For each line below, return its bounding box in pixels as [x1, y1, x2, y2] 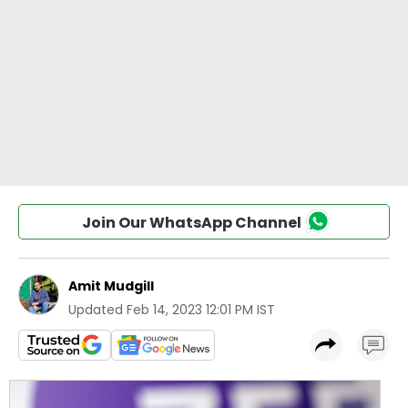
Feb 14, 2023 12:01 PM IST [127, 301, 275, 319]
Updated [68, 301, 123, 319]
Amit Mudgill [68, 277, 154, 295]
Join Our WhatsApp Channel [81, 212, 301, 233]
